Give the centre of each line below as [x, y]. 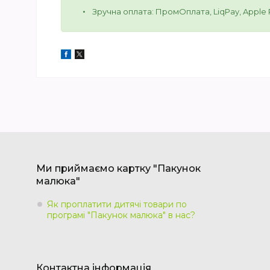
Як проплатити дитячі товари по [117, 204]
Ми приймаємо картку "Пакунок [118, 168]
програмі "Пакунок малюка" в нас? [121, 215]
